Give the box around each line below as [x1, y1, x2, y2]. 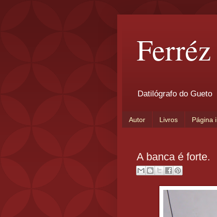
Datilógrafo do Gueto [138, 89, 212, 99]
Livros [159, 115, 178, 124]
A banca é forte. [137, 150, 210, 163]
